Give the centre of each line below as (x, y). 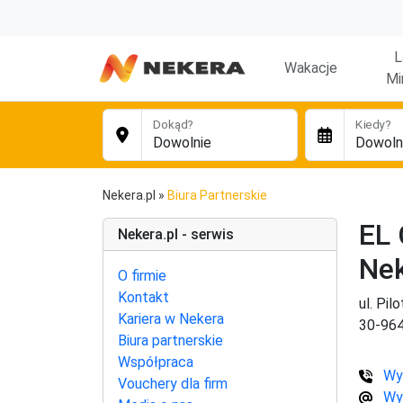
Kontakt (143, 297)
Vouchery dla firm (173, 384)
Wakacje (311, 68)
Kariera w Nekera (171, 319)
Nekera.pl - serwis (176, 234)
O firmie (142, 276)
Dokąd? (174, 125)
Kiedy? (373, 125)
